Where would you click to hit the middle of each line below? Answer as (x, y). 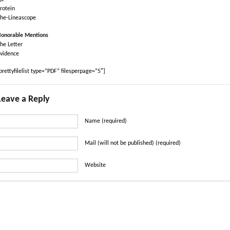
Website (95, 166)
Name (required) (106, 121)
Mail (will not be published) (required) (133, 143)
